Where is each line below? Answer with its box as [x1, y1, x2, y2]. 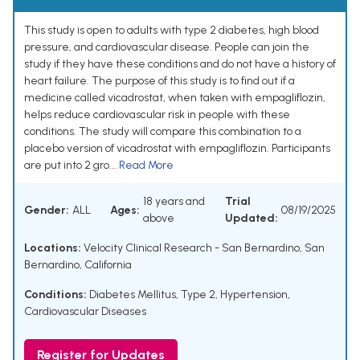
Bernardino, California [24, 258, 132, 272]
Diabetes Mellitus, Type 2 [89, 288, 215, 302]
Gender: [24, 202, 69, 217]
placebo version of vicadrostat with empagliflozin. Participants [24, 141, 330, 156]
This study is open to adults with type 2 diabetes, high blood [24, 23, 319, 38]
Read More [119, 158, 174, 173]
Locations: [24, 241, 81, 256]
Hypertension [220, 288, 288, 302]
